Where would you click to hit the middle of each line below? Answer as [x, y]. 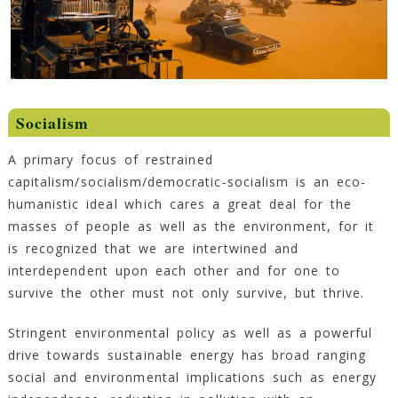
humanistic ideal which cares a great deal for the [179, 204]
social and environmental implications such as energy [192, 378]
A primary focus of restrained [110, 160]
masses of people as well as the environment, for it [191, 227]
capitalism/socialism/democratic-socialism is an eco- [187, 182]
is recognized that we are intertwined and [153, 249]
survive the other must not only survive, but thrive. [186, 293]
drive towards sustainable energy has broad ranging [187, 355]
